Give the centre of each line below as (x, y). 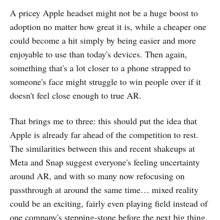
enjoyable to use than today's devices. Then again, (98, 54)
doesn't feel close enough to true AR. (76, 95)
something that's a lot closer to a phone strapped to (100, 68)
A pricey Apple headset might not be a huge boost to (104, 13)
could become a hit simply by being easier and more (103, 40)
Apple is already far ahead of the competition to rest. (104, 134)
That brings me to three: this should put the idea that (103, 121)
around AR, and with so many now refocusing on (97, 176)
